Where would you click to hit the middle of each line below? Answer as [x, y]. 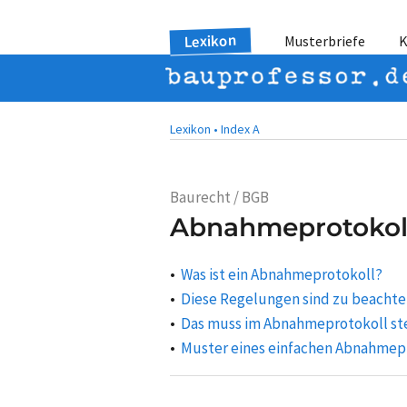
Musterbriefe [325, 41]
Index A [240, 129]
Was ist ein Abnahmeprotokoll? [282, 274]
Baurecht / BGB [219, 197]
